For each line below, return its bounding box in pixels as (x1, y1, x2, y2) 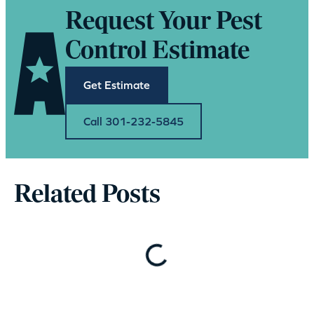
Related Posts (14, 182, 161, 208)
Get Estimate (83, 78, 151, 91)
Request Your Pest (65, 8, 263, 35)
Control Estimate (65, 38, 250, 64)
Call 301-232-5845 (83, 114, 184, 128)
